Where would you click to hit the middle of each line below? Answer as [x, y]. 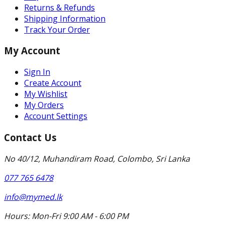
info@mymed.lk [33, 197]
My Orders [44, 105]
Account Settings [56, 116]
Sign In [37, 72]
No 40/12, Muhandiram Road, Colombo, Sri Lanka [97, 158]
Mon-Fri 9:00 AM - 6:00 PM [79, 216]
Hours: [17, 216]
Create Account [53, 83]
